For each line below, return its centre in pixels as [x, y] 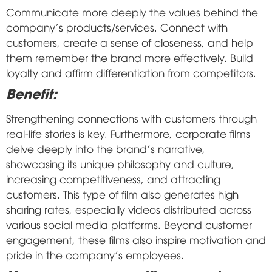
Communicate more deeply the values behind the [132, 12]
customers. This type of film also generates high [122, 194]
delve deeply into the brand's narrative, [106, 148]
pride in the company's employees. [95, 254]
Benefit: [32, 93]
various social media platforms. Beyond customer [129, 224]
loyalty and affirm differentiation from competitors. [131, 72]
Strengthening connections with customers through [131, 118]
